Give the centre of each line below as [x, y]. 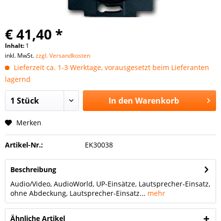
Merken [29, 123]
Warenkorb [157, 101]
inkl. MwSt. [20, 55]
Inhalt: [15, 46]
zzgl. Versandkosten [63, 55]
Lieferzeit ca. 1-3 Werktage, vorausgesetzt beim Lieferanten [110, 67]
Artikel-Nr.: [24, 145]
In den [121, 101]
